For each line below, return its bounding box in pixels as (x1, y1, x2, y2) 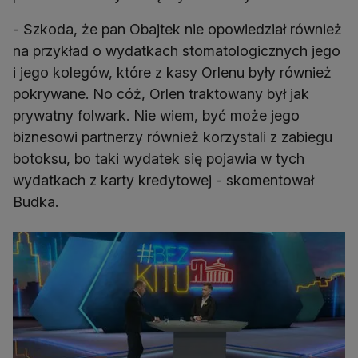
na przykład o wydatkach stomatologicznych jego (13, 42, 340, 60)
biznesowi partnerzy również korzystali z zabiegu (13, 129, 332, 146)
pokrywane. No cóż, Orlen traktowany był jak (13, 86, 309, 103)
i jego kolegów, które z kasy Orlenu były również (13, 64, 332, 82)
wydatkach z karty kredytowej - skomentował (13, 172, 314, 189)
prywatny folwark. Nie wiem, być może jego (13, 107, 300, 125)
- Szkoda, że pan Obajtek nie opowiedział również (13, 21, 342, 38)
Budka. (13, 193, 58, 211)
